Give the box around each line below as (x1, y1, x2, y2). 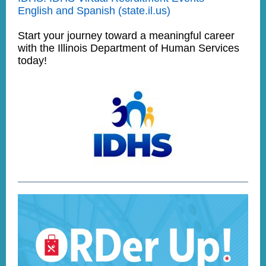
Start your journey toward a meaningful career (18, 30, 235, 42)
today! (18, 55, 47, 66)
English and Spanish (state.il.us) (18, 5, 170, 17)
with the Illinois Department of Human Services (18, 42, 239, 54)
